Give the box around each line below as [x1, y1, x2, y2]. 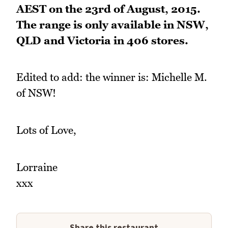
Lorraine [16, 160, 58, 174]
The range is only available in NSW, [16, 18, 209, 31]
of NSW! [16, 87, 56, 100]
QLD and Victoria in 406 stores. [16, 34, 188, 47]
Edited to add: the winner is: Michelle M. [16, 71, 207, 84]
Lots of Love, [16, 124, 76, 137]
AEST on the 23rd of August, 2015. [16, 2, 201, 15]
